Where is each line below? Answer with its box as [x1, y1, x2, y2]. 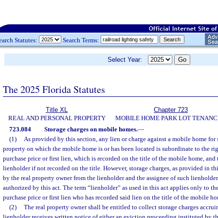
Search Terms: [61, 36, 101, 44]
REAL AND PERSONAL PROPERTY [8, 114, 106, 122]
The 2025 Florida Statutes [3, 82, 105, 96]
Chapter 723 [154, 106, 188, 113]
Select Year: [108, 56, 148, 63]
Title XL [46, 106, 68, 113]
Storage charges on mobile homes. [44, 126, 138, 133]
